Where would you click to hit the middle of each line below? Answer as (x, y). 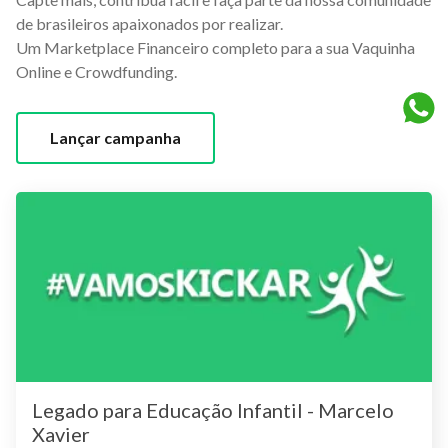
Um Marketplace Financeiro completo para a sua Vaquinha (215, 47)
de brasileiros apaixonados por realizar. (149, 23)
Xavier (61, 433)
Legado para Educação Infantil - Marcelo (213, 409)
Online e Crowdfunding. (96, 71)
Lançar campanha (115, 137)
